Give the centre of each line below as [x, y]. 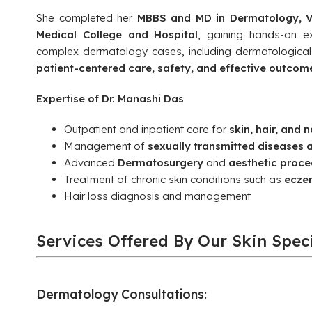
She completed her [87, 18]
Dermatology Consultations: [122, 294]
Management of [106, 146]
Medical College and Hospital [117, 34]
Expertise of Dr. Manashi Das [110, 99]
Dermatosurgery [161, 163]
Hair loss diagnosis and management [157, 196]
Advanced [91, 163]
